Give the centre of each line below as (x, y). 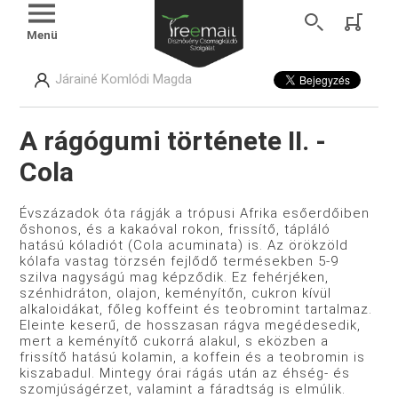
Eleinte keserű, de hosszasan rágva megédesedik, (191, 326)
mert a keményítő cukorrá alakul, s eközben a (175, 342)
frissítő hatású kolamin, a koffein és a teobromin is (193, 358)
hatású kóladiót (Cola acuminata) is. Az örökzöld (184, 246)
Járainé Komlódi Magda (124, 79)
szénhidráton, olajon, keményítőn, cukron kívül (176, 294)
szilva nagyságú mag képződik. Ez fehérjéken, (175, 278)
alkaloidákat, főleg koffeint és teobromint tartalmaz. (196, 310)
